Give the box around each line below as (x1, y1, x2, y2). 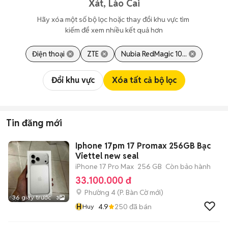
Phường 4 (84, 188, 116, 197)
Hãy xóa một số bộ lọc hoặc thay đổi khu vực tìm (37, 15, 191, 24)
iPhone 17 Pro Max (75, 162, 134, 171)
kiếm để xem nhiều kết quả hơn (65, 25, 163, 35)
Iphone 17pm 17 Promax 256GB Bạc (75, 140, 211, 151)
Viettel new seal (75, 151, 138, 161)
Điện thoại (32, 49, 65, 59)
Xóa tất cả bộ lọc (112, 75, 177, 85)
